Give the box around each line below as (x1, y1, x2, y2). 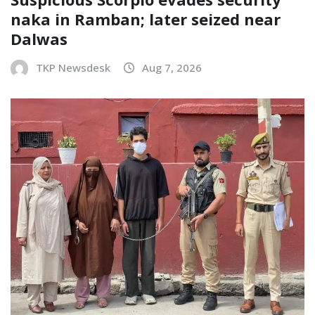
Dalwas (11, 28, 67, 50)
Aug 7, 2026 (142, 60, 202, 75)
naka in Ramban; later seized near (11, 8, 281, 30)
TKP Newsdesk (36, 60, 110, 75)
